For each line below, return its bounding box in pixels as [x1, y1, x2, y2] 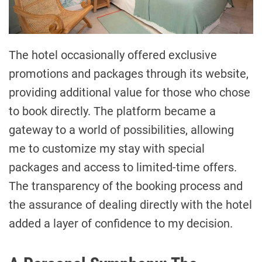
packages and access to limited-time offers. [9, 160, 237, 174]
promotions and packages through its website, [9, 66, 249, 81]
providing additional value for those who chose [9, 85, 250, 99]
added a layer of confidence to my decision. [9, 216, 233, 230]
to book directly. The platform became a [9, 104, 216, 118]
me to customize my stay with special [9, 141, 205, 156]
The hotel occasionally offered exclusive [9, 47, 217, 62]
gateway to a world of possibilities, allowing [9, 122, 234, 137]
